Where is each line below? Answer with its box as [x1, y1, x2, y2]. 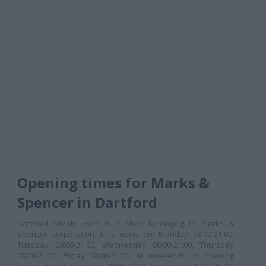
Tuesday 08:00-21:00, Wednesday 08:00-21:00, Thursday [17, 239, 234, 250]
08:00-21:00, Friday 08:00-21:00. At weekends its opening [17, 250, 234, 261]
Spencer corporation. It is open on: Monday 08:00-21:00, [17, 229, 234, 239]
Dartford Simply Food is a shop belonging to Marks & [17, 218, 234, 229]
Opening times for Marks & [17, 173, 210, 192]
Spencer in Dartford [17, 192, 157, 212]
